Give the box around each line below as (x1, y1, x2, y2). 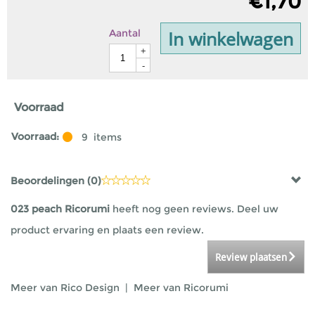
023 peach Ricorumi (11, 202, 110, 215)
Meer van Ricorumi (134, 281, 229, 294)
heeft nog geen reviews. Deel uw (110, 202, 278, 215)
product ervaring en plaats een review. (11, 224, 204, 236)
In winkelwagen (168, 26, 293, 51)
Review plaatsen (215, 252, 287, 263)
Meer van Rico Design (11, 281, 122, 294)
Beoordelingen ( (11, 174, 91, 187)
